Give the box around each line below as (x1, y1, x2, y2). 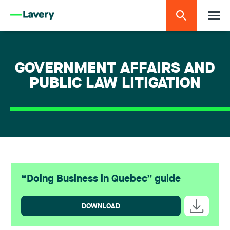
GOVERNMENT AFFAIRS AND (15, 62, 215, 76)
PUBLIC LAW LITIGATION (29, 76, 201, 91)
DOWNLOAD (82, 203, 120, 210)
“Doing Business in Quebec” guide (21, 174, 181, 184)
